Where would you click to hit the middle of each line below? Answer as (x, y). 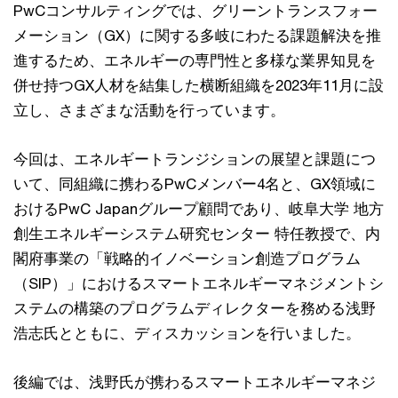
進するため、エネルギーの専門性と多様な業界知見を (195, 60)
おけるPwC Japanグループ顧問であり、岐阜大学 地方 (199, 209)
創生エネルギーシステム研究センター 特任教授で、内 (197, 234)
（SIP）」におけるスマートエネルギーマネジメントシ (199, 283)
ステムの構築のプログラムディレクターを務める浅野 (195, 308)
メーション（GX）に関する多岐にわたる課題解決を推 (197, 36)
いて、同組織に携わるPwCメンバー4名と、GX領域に (195, 184)
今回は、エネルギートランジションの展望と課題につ (195, 159)
